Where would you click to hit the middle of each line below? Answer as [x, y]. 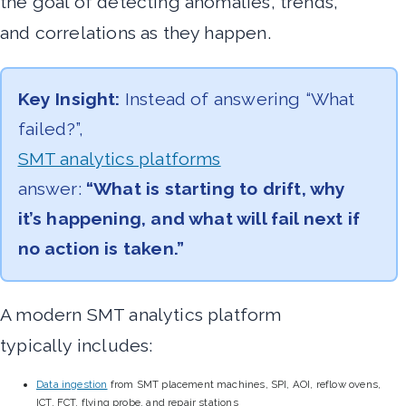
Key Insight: [69, 100]
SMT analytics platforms [119, 159]
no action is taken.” [101, 249]
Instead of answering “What [237, 100]
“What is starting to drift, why [216, 189]
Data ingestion [72, 384]
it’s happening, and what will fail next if [189, 219]
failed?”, [51, 130]
